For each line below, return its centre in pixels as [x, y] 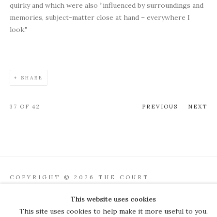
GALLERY [29, 189]
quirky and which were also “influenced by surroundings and [107, 5]
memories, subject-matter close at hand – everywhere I [100, 17]
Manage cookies [36, 204]
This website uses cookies [113, 199]
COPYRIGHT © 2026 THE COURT [79, 177]
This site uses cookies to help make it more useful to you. [113, 211]
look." [19, 30]
